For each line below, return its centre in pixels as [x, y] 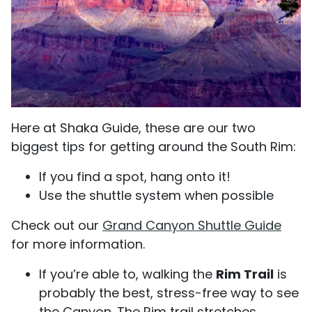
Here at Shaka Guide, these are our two [133, 127]
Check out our [57, 225]
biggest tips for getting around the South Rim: [155, 146]
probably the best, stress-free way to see [169, 292]
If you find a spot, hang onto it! [135, 176]
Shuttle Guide [240, 225]
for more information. [78, 244]
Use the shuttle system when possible [156, 195]
